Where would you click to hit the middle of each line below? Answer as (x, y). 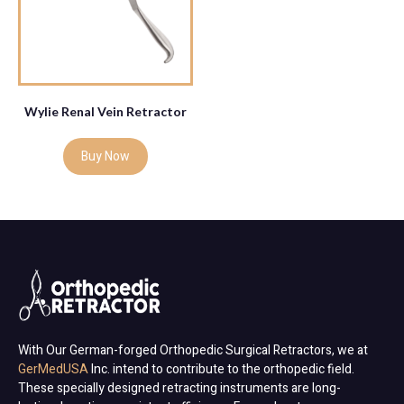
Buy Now (106, 157)
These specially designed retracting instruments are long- (179, 389)
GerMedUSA (53, 370)
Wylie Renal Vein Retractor (106, 112)
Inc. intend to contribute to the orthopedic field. (221, 370)
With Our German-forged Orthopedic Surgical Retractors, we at (193, 351)
